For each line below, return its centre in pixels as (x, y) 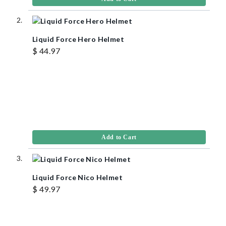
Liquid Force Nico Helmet (78, 177)
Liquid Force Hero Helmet (78, 39)
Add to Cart (119, 137)
